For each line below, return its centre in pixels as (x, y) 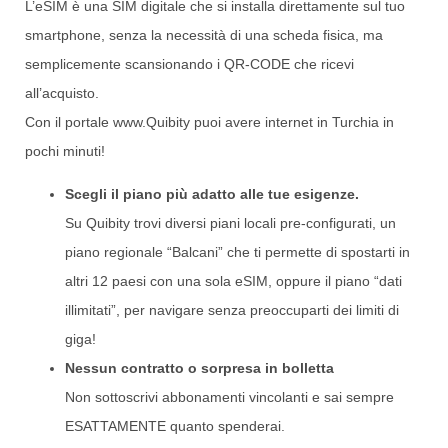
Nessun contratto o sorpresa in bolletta (199, 368)
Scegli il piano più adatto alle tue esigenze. (212, 194)
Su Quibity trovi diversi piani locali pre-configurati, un (230, 223)
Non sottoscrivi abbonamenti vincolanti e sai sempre (229, 397)
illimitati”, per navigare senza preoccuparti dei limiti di (232, 310)
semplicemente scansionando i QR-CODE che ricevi (189, 63)
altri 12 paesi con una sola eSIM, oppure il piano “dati (233, 281)
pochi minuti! (65, 150)
